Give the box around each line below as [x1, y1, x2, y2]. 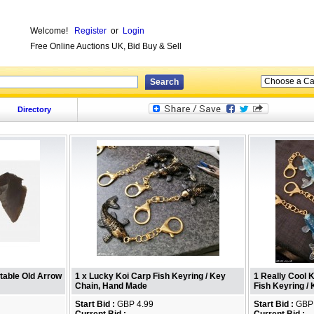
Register [74, 26, 107, 36]
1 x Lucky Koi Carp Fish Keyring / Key [75, 271, 226, 281]
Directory [17, 105, 51, 114]
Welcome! [30, 26, 74, 36]
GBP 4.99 [115, 299, 153, 309]
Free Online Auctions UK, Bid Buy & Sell [30, 41, 182, 52]
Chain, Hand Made [75, 281, 147, 291]
